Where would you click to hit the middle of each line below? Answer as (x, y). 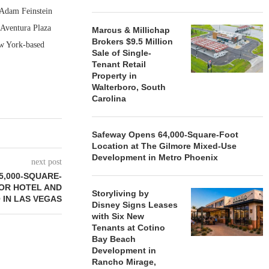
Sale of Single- (122, 53)
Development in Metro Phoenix (155, 157)
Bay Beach (114, 239)
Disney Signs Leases (135, 205)
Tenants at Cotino (129, 228)
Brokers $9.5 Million (133, 41)
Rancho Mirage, (124, 262)
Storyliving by (121, 193)
